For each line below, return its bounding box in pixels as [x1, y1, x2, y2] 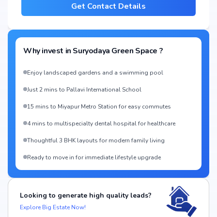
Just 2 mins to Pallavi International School [27, 86, 141, 93]
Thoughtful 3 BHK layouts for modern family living [27, 137, 165, 144]
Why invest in [23, 46, 73, 56]
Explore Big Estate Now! [20, 203, 86, 211]
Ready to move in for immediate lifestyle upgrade [27, 154, 161, 161]
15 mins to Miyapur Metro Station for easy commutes [27, 103, 171, 110]
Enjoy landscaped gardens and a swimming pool [27, 69, 163, 77]
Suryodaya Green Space [73, 46, 158, 56]
